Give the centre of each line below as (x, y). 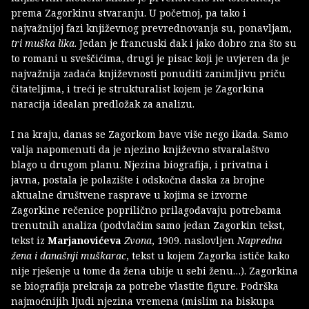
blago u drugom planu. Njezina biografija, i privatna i (140, 164)
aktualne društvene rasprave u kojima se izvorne (129, 195)
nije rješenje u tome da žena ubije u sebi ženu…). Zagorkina (154, 270)
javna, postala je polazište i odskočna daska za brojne (138, 179)
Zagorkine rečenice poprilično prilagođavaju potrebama (146, 210)
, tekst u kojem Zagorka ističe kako (208, 255)
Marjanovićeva (86, 240)
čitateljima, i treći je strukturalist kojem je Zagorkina (138, 88)
